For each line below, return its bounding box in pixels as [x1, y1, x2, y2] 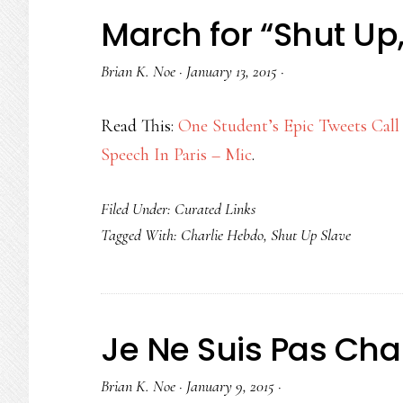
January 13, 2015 [186, 61, 277, 81]
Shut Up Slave [271, 225, 351, 245]
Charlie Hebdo [181, 225, 264, 245]
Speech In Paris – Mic [101, 144, 252, 166]
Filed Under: [101, 199, 175, 219]
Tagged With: [101, 225, 181, 245]
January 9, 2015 [186, 376, 274, 396]
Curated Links [175, 199, 255, 219]
